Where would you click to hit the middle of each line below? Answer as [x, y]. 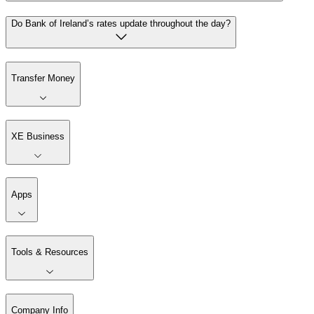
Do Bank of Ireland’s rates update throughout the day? [121, 24]
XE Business [38, 137]
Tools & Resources [50, 252]
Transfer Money [43, 78]
